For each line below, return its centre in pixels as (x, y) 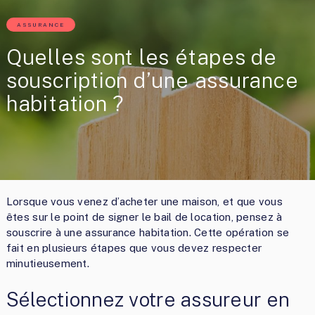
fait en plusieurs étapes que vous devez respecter (134, 247)
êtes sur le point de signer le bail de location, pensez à (144, 217)
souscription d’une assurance (152, 80)
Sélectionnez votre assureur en (148, 299)
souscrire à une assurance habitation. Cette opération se (148, 232)
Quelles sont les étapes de (141, 57)
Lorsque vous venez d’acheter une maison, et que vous (144, 201)
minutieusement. (48, 263)
